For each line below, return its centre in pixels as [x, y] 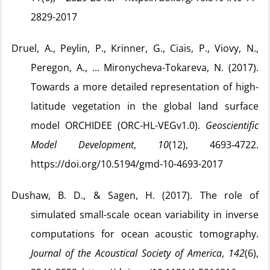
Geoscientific [232, 125]
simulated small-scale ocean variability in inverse [145, 215]
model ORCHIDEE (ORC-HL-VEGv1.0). [118, 125]
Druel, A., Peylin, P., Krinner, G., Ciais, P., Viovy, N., [135, 48]
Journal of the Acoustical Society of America [126, 253]
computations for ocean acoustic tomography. [145, 234]
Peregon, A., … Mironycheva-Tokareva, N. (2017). [145, 67]
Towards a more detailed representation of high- [145, 87]
